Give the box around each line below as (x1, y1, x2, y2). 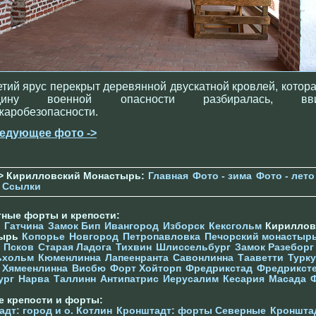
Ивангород (104, 221, 159, 232)
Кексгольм (209, 221, 262, 232)
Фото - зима (193, 171, 252, 182)
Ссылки (2, 181, 41, 193)
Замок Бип (48, 221, 100, 232)
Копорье (22, 231, 65, 243)
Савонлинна (173, 253, 233, 264)
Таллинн (54, 274, 96, 285)
